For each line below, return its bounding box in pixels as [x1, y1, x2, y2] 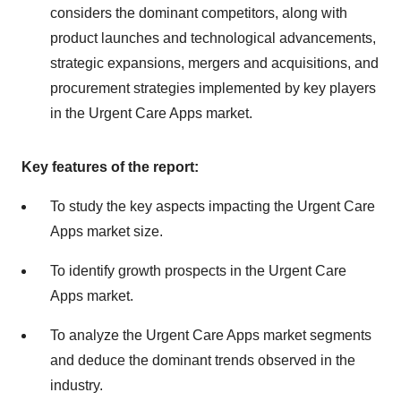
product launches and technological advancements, [50, 30, 376, 46]
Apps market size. [50, 224, 163, 239]
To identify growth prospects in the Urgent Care [50, 263, 346, 278]
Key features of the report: [21, 159, 199, 175]
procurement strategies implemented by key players [50, 81, 376, 96]
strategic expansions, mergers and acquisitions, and [50, 55, 379, 71]
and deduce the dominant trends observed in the [50, 353, 355, 368]
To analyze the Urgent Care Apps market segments [50, 328, 371, 343]
